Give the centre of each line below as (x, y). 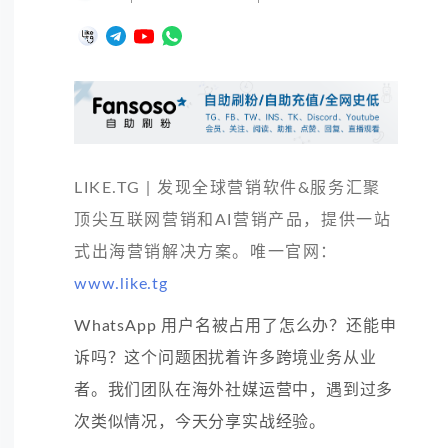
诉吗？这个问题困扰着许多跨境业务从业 (225, 357)
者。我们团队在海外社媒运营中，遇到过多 (234, 389)
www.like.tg (121, 283)
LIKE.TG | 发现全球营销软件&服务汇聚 (227, 187)
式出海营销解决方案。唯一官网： (206, 251)
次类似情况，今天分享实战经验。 (200, 421)
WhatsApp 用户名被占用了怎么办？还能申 (235, 325)
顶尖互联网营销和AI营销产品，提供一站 (233, 219)
